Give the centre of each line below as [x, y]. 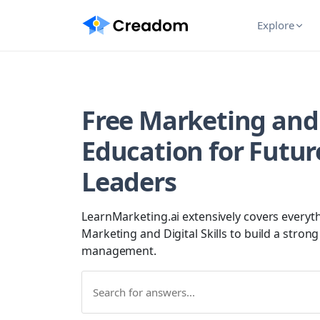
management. [119, 251]
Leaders [129, 182]
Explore [276, 25]
